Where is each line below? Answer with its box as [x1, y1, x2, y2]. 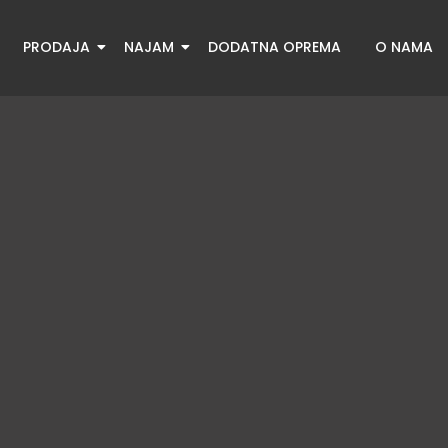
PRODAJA [22, 37, 90, 58]
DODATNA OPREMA [207, 37, 341, 58]
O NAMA [374, 37, 433, 58]
